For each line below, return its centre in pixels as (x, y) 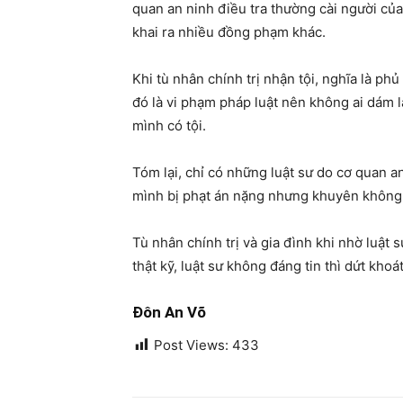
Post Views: (191, 345)
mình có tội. (169, 126)
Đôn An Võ (169, 313)
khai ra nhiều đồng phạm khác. (229, 32)
